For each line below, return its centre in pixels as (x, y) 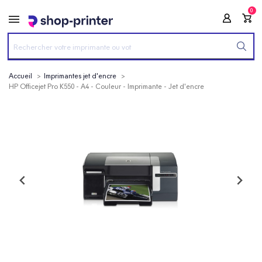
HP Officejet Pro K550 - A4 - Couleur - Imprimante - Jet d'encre (106, 87)
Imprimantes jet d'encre (80, 76)
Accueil (20, 76)
